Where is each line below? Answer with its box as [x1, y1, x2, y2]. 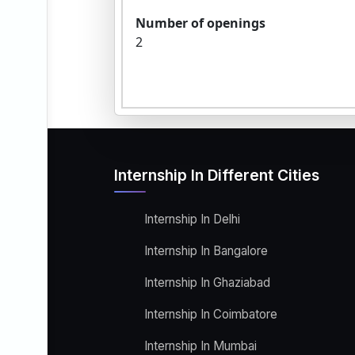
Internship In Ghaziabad [144, 274, 270, 290]
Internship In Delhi [144, 211, 240, 227]
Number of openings [136, 13, 265, 32]
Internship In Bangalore [144, 242, 268, 258]
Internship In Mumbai [144, 338, 257, 353]
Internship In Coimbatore [144, 306, 277, 322]
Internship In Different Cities [114, 165, 319, 185]
